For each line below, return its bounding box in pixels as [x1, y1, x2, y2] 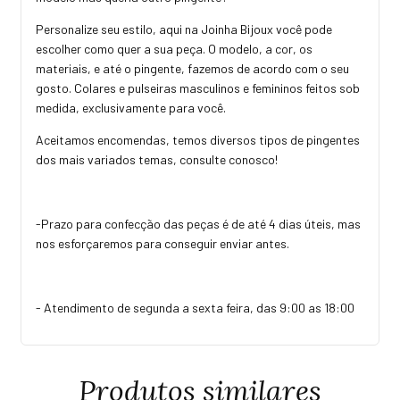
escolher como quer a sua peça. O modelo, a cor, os [36, 40, 312, 56]
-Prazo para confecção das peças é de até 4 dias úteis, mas [36, 215, 361, 231]
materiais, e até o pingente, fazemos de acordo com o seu [36, 60, 349, 76]
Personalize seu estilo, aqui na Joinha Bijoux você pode [36, 21, 332, 37]
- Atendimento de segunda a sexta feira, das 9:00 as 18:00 [36, 299, 354, 315]
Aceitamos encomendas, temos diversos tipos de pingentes [36, 131, 360, 147]
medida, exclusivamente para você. [36, 99, 229, 115]
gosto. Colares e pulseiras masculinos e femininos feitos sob [36, 79, 360, 96]
